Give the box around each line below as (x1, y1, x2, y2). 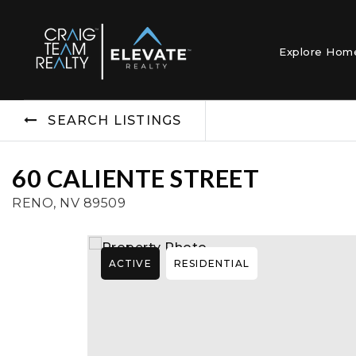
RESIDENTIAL (173, 257, 250, 269)
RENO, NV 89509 (12, 195, 126, 211)
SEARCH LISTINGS (48, 113, 182, 128)
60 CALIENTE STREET (12, 164, 259, 193)
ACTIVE (108, 257, 152, 269)
